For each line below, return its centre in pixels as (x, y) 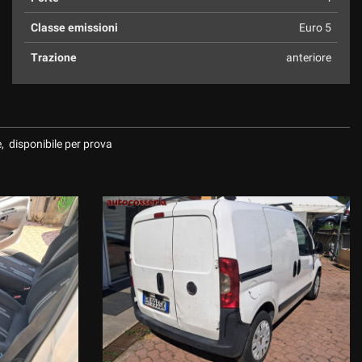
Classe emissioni (74, 27)
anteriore (309, 57)
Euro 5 (315, 27)
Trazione (54, 57)
